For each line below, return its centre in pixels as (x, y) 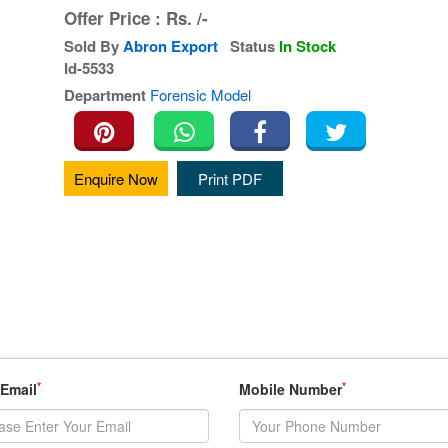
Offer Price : (112, 18)
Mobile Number (290, 389)
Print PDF (230, 178)
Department (105, 95)
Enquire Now (116, 178)
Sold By (91, 46)
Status (252, 46)
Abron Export (170, 46)
